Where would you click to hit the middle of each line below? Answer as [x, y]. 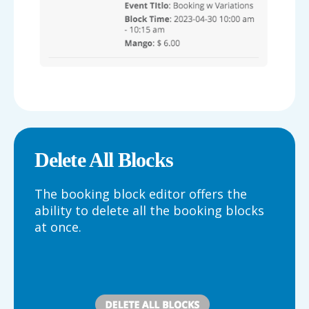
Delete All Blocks [104, 160]
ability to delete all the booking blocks [149, 211]
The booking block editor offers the [141, 194]
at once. [58, 227]
